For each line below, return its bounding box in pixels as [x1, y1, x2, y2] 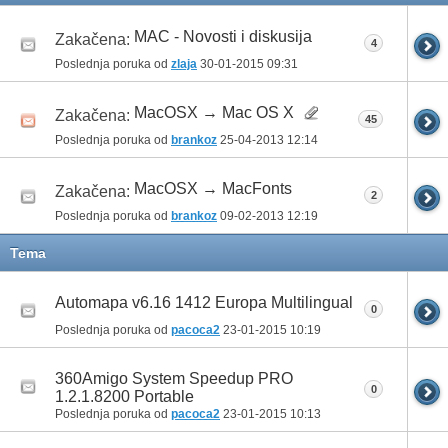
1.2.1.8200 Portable [55, 387, 194, 405]
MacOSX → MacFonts [134, 179, 292, 197]
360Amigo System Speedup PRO [55, 369, 293, 387]
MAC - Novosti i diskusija [134, 27, 312, 45]
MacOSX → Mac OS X [134, 103, 294, 121]
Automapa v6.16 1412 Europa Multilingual [55, 293, 353, 311]
